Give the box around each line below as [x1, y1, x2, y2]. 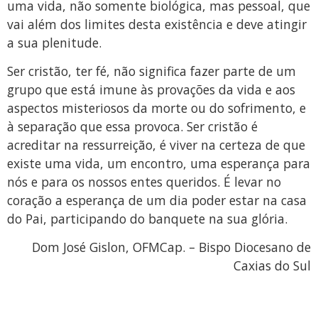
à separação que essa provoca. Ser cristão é [7, 117, 258, 135]
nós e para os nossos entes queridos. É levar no [7, 172, 281, 190]
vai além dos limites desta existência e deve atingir [7, 15, 307, 33]
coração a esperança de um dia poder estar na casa [7, 191, 307, 209]
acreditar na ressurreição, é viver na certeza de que [7, 136, 305, 153]
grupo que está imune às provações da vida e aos [7, 80, 295, 98]
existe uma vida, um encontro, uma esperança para [7, 154, 310, 172]
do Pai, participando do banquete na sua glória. [7, 209, 287, 227]
